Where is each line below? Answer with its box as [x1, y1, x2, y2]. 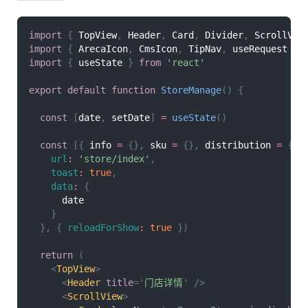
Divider [204, 29, 243, 41]
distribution [199, 139, 276, 151]
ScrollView [67, 290, 122, 302]
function [111, 84, 155, 96]
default [67, 84, 106, 96]
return [39, 249, 73, 261]
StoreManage [160, 84, 221, 96]
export [28, 84, 62, 96]
